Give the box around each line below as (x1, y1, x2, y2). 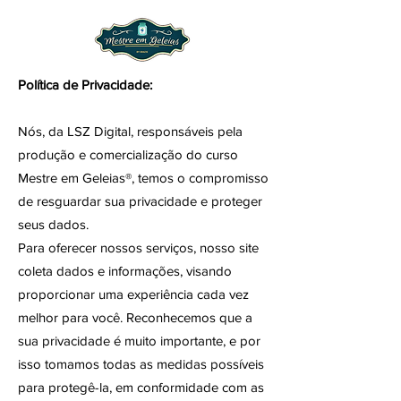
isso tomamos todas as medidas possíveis (18, 356, 264, 371)
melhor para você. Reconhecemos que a (18, 310, 252, 325)
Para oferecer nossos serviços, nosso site (18, 240, 259, 255)
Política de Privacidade (18, 77, 149, 92)
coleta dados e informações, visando (18, 263, 232, 278)
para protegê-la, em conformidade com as (18, 380, 264, 395)
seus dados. (18, 217, 89, 232)
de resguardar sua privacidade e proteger (18, 193, 262, 209)
